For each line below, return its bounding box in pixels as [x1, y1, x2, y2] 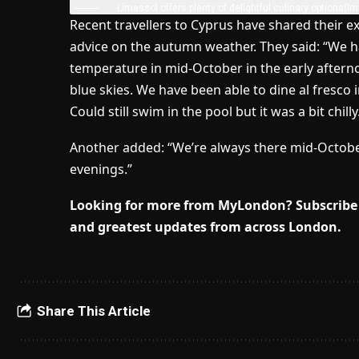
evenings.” [69, 159, 132, 178]
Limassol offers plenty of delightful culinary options [116, 2, 344, 14]
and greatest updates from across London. [69, 217, 341, 236]
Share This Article [37, 302, 151, 319]
